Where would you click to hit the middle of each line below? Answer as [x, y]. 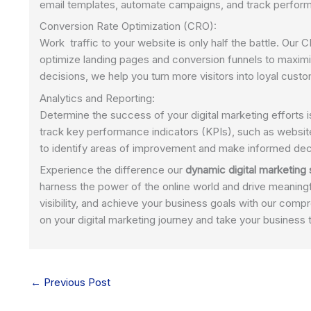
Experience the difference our [112, 170]
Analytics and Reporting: [97, 98]
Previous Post [76, 283]
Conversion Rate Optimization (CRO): [128, 26]
